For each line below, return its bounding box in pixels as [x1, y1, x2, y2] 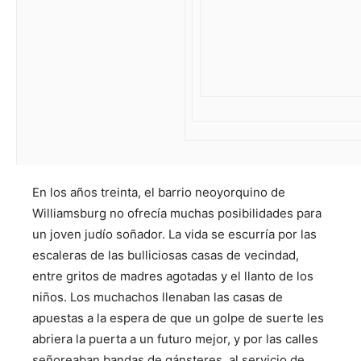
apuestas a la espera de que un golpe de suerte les [32, 310, 324, 326]
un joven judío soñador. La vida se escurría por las [32, 226, 317, 242]
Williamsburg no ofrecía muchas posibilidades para [32, 205, 322, 221]
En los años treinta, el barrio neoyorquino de [32, 185, 285, 200]
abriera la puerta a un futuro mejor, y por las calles [32, 331, 318, 346]
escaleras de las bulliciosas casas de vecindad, [32, 247, 299, 263]
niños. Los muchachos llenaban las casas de [32, 289, 283, 305]
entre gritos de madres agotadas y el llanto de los [32, 268, 313, 284]
